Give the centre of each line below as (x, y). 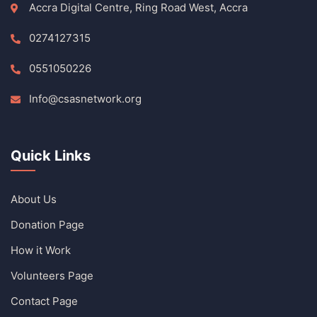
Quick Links (51, 156)
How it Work (41, 250)
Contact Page (44, 301)
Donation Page (47, 225)
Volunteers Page (52, 276)
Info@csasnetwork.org (85, 99)
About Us (34, 199)
